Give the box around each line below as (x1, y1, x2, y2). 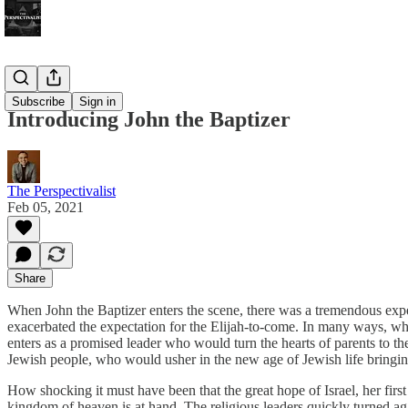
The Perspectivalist (7, 182, 116, 199)
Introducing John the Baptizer (7, 107, 291, 131)
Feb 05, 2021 (7, 199, 84, 215)
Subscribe (12, 95, 65, 108)
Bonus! (7, 73, 49, 88)
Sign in (79, 95, 116, 108)
